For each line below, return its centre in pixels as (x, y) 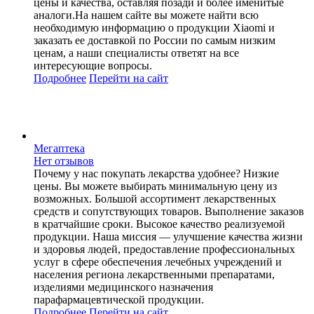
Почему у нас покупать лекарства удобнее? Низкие (156, 173)
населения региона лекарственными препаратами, (154, 274)
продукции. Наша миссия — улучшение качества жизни (168, 236)
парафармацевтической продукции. (119, 299)
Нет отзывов (64, 161)
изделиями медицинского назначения (123, 287)
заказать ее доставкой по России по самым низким (155, 40)
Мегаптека (59, 148)
